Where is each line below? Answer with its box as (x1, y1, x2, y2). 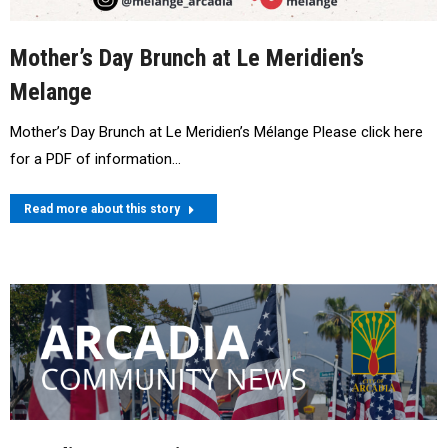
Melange (10, 78, 92, 107)
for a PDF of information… (10, 150, 181, 169)
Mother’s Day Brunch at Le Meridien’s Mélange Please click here (10, 123, 423, 142)
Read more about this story (24, 202, 180, 217)
